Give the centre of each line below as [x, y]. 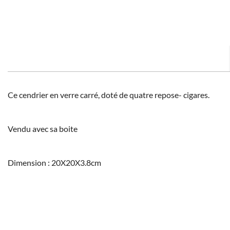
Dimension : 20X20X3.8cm [54, 162]
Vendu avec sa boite [43, 128]
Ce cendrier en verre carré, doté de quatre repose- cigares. [109, 94]
